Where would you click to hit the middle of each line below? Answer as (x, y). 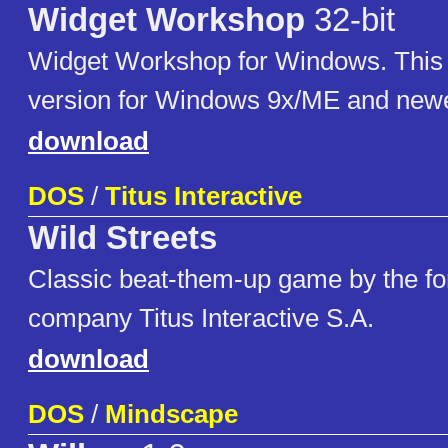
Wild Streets (122, 238)
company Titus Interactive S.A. (201, 318)
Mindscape (171, 414)
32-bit (350, 20)
